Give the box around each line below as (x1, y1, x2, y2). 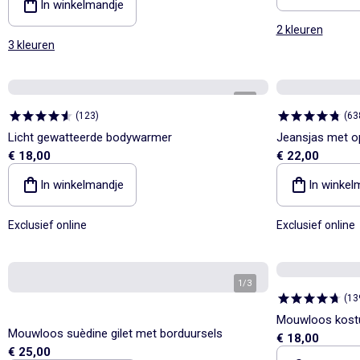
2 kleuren (276, 22, 323, 36)
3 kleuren (8, 38, 55, 51)
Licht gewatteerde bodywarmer (8, 129, 172, 145)
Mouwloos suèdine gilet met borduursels (8, 325, 223, 341)
